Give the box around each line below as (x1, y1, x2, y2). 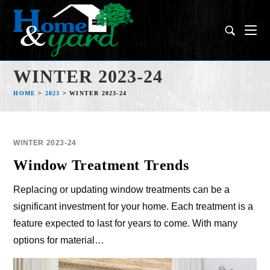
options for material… (13, 235, 105, 245)
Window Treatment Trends (13, 157, 189, 173)
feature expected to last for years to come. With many (13, 218, 238, 228)
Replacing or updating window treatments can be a (13, 184, 230, 195)
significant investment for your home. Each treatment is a (13, 201, 254, 212)
